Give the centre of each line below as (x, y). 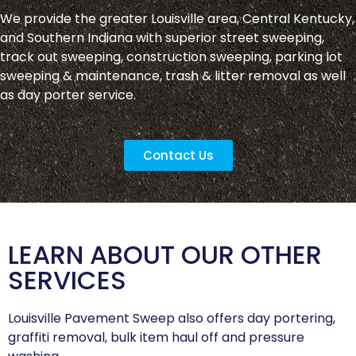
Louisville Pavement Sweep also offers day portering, (172, 319)
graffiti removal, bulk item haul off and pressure (156, 338)
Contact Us (178, 156)
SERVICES (67, 281)
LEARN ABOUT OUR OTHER (165, 255)
